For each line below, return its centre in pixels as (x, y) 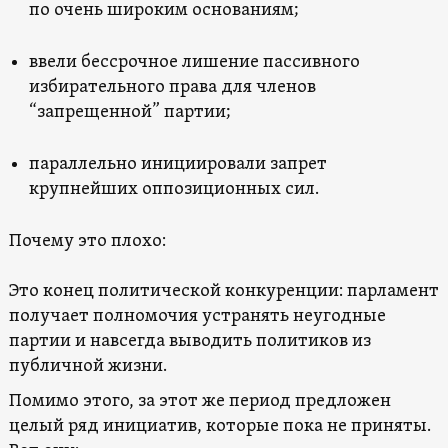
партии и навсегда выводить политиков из (189, 341)
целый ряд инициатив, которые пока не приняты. (219, 426)
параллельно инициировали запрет (177, 164)
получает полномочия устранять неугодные (197, 316)
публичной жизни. (87, 366)
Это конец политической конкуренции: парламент (223, 291)
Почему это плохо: (87, 241)
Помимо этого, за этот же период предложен (199, 401)
